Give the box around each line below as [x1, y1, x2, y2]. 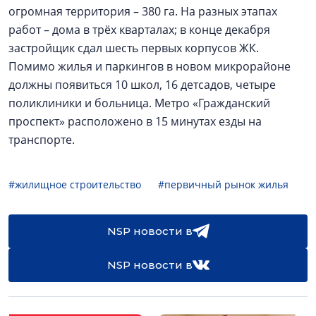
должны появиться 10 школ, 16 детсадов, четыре [8, 77, 276, 92]
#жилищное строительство [8, 178, 141, 191]
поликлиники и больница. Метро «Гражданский [8, 95, 270, 111]
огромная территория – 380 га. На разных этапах [8, 4, 277, 19]
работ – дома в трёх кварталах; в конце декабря [8, 22, 270, 37]
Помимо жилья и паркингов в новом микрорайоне [8, 59, 291, 74]
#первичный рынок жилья [158, 178, 288, 191]
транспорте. [8, 132, 75, 147]
